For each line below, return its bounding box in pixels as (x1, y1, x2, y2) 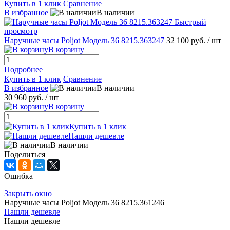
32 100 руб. (166, 36, 207, 45)
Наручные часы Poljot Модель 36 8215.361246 (4, 198, 164, 207)
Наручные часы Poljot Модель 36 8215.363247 (4, 36, 164, 45)
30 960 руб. (4, 93, 43, 102)
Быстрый (175, 17, 206, 27)
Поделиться (4, 150, 45, 159)
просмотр (4, 27, 37, 36)
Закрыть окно (4, 189, 52, 198)
